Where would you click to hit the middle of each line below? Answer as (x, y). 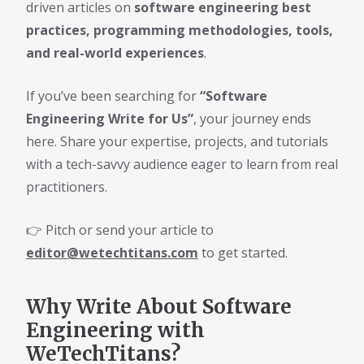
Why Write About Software (159, 306)
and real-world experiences (115, 52)
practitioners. (67, 186)
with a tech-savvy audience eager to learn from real (182, 164)
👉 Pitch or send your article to (120, 230)
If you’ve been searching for (113, 95)
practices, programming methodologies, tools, (180, 30)
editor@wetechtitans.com (112, 252)
